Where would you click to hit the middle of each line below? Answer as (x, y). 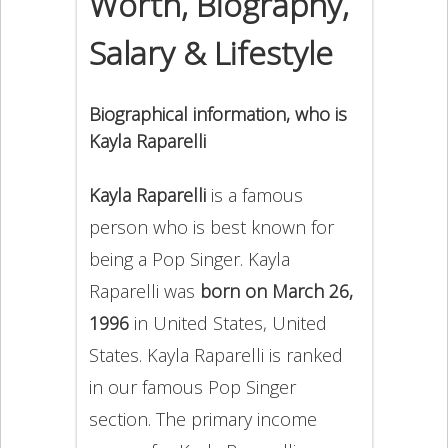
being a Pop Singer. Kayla (189, 259)
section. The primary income (202, 419)
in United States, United (227, 323)
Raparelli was (144, 291)
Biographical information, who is (217, 114)
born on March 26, (276, 291)
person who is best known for (211, 227)
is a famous (254, 195)
